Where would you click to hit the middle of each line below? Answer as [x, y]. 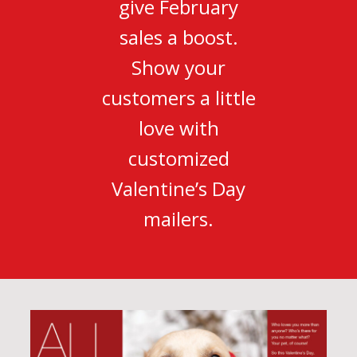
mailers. [178, 219]
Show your [178, 68]
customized [178, 159]
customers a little [178, 98]
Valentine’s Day [178, 189]
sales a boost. [178, 37]
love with [178, 128]
